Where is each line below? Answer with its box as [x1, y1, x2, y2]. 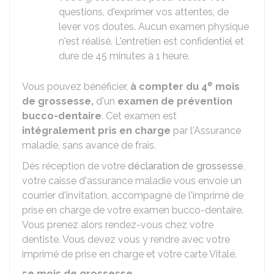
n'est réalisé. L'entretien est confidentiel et [59, 35, 244, 47]
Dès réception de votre [22, 160, 128, 172]
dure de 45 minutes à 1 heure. [59, 50, 190, 62]
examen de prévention [117, 95, 232, 107]
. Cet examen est [102, 110, 177, 122]
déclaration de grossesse [128, 160, 243, 172]
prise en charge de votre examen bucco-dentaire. [22, 204, 243, 216]
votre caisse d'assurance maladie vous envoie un [22, 175, 242, 187]
